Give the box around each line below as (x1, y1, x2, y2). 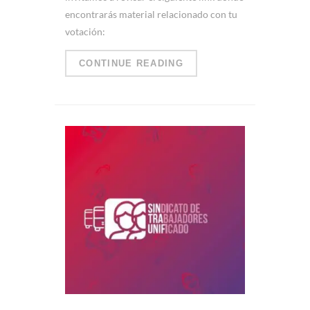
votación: (65, 25, 105, 37)
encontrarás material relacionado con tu (65, 8, 237, 20)
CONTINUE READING (79, 57, 183, 69)
